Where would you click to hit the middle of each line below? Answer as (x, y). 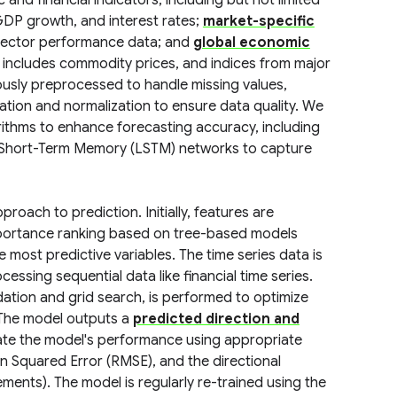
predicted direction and (216, 319)
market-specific (258, 21)
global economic (251, 43)
